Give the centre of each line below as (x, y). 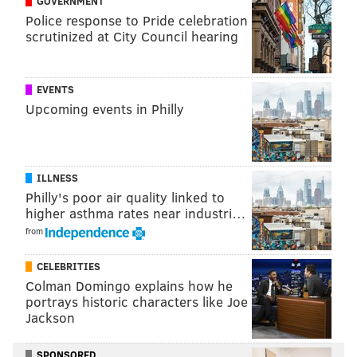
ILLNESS (57, 177)
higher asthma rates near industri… (136, 213)
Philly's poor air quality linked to (125, 197)
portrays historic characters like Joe (137, 301)
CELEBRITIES (69, 266)
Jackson (50, 317)
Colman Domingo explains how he (129, 285)
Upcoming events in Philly (105, 108)
